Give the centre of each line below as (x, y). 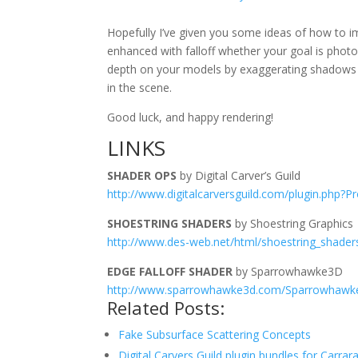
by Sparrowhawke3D (288, 271)
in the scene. (140, 88)
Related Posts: (166, 308)
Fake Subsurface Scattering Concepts (215, 334)
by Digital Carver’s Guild (239, 175)
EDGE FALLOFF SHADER (170, 271)
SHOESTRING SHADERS (170, 223)
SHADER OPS (142, 175)
